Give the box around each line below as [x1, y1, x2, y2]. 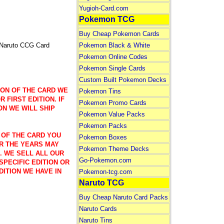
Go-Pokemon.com [78, 156, 131, 164]
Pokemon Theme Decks [78, 145, 149, 152]
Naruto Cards [78, 205, 117, 212]
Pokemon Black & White [78, 41, 150, 49]
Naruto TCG [78, 178, 124, 187]
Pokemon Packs [78, 122, 127, 129]
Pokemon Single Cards [78, 64, 145, 72]
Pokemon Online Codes [78, 53, 147, 60]
